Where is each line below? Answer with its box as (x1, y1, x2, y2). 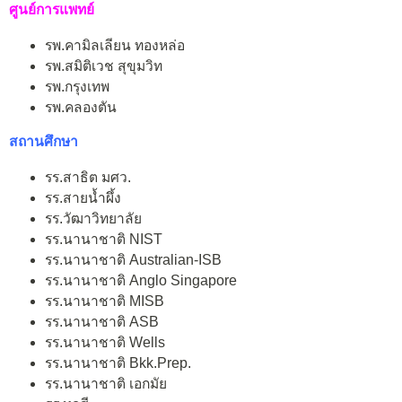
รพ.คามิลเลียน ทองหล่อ (45, 37, 185, 53)
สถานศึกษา (9, 134, 78, 150)
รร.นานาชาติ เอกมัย (45, 376, 167, 392)
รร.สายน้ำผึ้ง (45, 190, 121, 206)
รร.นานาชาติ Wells (45, 335, 165, 351)
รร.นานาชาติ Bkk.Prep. (45, 355, 191, 371)
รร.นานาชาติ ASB (45, 314, 159, 330)
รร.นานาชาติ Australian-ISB (45, 252, 222, 268)
